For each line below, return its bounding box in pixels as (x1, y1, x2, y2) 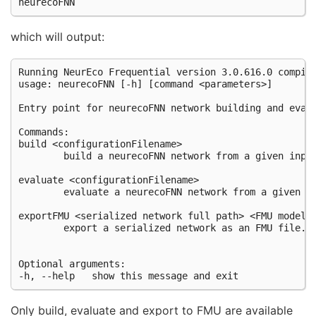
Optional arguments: (18, 258, 126, 270)
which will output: (11, 29, 104, 44)
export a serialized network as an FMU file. (18, 222, 306, 234)
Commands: (18, 126, 69, 138)
